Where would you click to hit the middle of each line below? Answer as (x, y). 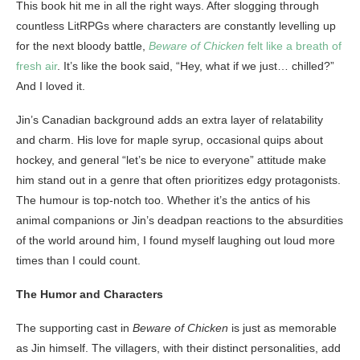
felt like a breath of (293, 45)
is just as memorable (282, 327)
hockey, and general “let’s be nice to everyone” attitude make (171, 160)
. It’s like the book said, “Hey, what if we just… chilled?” (196, 65)
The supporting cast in (74, 327)
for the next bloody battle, (82, 45)
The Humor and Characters (90, 294)
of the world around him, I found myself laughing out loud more (176, 240)
